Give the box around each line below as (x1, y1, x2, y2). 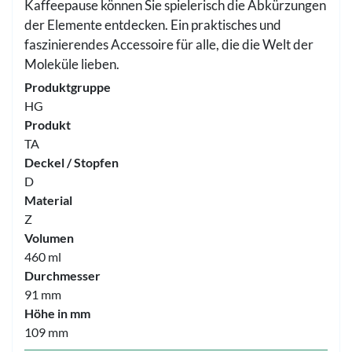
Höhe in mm (24, 306, 90, 321)
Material (24, 192, 72, 207)
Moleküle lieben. (24, 56, 119, 72)
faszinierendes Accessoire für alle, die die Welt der (24, 36, 313, 53)
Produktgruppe (24, 79, 111, 94)
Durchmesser (24, 268, 101, 283)
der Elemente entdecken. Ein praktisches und (24, 16, 281, 33)
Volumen (24, 230, 74, 245)
